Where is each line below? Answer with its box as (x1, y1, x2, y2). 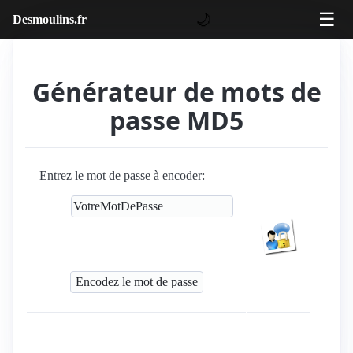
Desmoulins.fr (13, 13, 87, 26)
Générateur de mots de (32, 75, 321, 109)
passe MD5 (110, 103, 243, 137)
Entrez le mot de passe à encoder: (39, 169, 205, 182)
